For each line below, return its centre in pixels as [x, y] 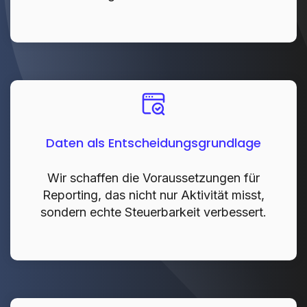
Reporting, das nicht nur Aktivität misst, [153, 195]
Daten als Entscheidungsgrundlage [153, 143]
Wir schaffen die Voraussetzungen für [153, 178]
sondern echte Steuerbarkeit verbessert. [153, 212]
